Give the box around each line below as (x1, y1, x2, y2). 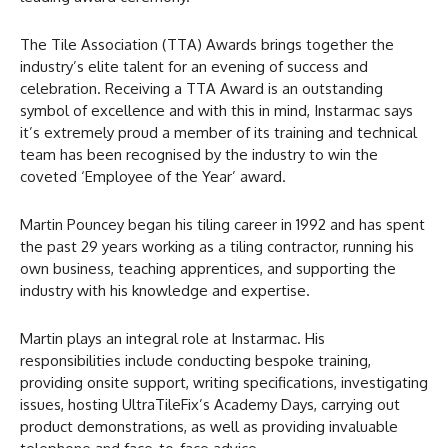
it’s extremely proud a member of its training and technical (20, 122, 417, 142)
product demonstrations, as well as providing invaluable (20, 416, 398, 436)
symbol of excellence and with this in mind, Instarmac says (20, 100, 413, 120)
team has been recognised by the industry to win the (20, 144, 378, 164)
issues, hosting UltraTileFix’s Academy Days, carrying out (20, 394, 400, 414)
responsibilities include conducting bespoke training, (20, 350, 371, 370)
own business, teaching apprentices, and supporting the (20, 258, 396, 278)
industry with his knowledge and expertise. (20, 280, 310, 300)
